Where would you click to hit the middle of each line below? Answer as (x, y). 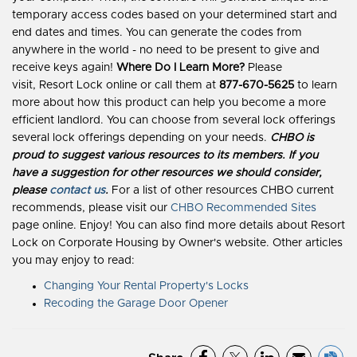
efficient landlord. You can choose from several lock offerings (174, 121)
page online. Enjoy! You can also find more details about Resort (178, 226)
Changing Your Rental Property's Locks (146, 286)
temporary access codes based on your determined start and (175, 16)
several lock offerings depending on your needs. (141, 138)
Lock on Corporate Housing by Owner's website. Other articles (177, 243)
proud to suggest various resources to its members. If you (165, 156)
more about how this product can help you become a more (169, 103)
